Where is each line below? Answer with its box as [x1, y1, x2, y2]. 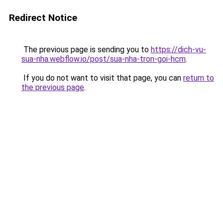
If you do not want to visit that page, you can [21, 73, 183, 83]
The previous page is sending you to [21, 45, 151, 54]
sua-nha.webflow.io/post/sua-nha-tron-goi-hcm [21, 54, 186, 64]
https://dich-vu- [151, 45, 206, 54]
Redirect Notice [9, 12, 77, 23]
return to [183, 73, 214, 83]
